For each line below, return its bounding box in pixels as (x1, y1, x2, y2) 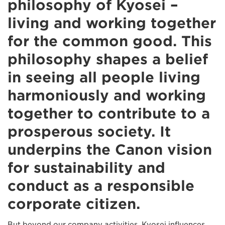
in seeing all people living (8, 69, 200, 86)
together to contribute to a (8, 105, 210, 122)
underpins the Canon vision (8, 141, 212, 158)
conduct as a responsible (8, 177, 194, 194)
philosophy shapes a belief (8, 51, 208, 68)
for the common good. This (8, 33, 212, 50)
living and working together (8, 15, 216, 32)
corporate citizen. (8, 195, 140, 212)
